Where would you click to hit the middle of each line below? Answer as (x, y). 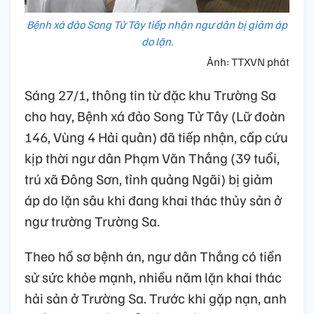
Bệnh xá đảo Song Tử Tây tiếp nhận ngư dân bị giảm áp (157, 25)
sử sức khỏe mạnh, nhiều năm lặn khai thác (153, 277)
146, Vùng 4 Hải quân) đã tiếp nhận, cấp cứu (156, 137)
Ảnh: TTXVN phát (247, 62)
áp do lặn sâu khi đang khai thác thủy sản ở (153, 200)
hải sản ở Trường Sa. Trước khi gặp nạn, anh (156, 298)
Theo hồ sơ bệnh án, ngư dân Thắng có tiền (153, 256)
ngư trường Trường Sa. (92, 221)
